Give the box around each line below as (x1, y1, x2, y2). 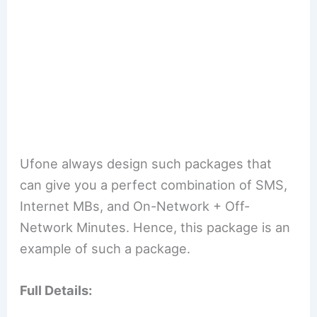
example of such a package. (20, 240, 191, 256)
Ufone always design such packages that (20, 155, 272, 171)
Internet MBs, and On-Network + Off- (20, 197, 250, 214)
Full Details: (20, 282, 93, 298)
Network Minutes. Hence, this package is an (20, 219, 291, 235)
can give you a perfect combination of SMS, (20, 176, 288, 192)
